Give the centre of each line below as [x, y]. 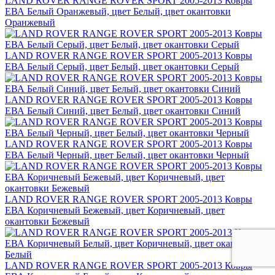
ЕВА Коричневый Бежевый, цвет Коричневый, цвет [115, 211]
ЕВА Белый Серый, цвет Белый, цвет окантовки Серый [122, 67]
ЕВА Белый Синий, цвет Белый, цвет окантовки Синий [123, 111]
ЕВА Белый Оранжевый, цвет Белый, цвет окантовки [118, 12]
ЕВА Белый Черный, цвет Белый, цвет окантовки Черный [127, 155]
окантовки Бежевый [47, 222]
